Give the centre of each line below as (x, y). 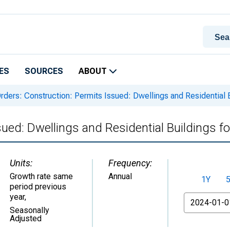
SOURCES (44, 71)
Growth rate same (41, 176)
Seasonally (30, 210)
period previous (38, 187)
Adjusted (26, 218)
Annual (120, 176)
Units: (21, 163)
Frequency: (130, 163)
